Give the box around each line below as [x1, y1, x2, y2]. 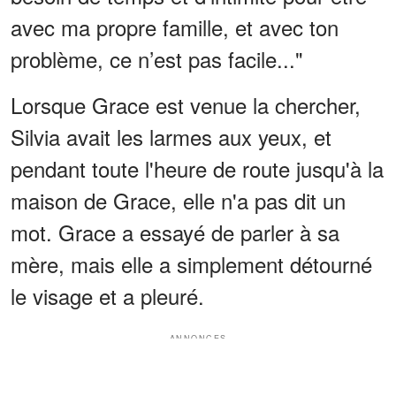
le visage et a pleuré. [11, 280, 204, 312]
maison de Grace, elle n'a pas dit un [11, 185, 346, 217]
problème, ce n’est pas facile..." [11, 43, 303, 75]
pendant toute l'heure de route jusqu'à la [11, 153, 384, 185]
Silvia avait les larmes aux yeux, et [11, 121, 331, 153]
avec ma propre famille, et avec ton [11, 11, 339, 43]
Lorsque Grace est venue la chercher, [11, 89, 361, 121]
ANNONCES [169, 332, 227, 345]
